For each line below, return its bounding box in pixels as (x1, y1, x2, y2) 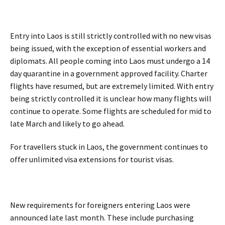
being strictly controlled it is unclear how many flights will (10, 93, 211, 103)
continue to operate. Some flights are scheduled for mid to (10, 105, 211, 116)
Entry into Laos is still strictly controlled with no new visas (10, 30, 211, 41)
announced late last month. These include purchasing (10, 212, 194, 223)
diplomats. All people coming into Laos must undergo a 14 (10, 55, 210, 66)
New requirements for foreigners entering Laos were (10, 200, 190, 210)
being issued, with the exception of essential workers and (10, 43, 206, 53)
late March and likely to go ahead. (10, 118, 125, 129)
